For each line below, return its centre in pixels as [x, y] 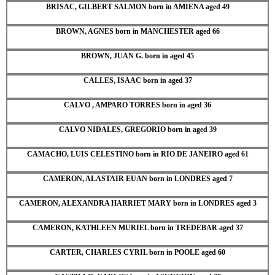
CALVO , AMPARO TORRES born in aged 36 [137, 105]
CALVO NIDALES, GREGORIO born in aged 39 [137, 129]
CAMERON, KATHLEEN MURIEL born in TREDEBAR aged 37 [137, 227]
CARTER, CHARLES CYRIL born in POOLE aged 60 [137, 252]
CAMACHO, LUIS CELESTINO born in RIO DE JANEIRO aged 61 [137, 154]
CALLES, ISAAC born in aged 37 [137, 80]
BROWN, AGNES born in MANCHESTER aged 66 [137, 31]
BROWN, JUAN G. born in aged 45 [137, 56]
